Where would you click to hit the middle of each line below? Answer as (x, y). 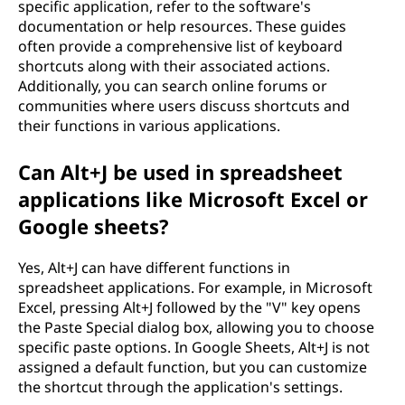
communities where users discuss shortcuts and (184, 106)
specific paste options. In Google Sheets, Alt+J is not (194, 347)
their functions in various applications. (149, 126)
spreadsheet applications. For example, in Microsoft (195, 287)
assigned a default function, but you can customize (193, 367)
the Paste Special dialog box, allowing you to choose (196, 327)
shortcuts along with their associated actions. (174, 66)
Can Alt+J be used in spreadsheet (180, 172)
